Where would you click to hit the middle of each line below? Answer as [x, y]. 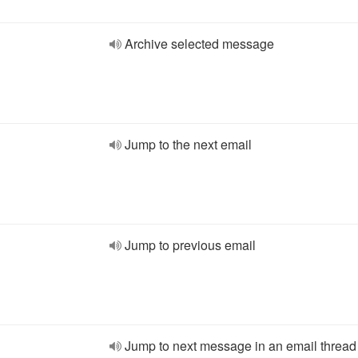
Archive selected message [199, 44]
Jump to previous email [190, 245]
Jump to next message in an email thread [241, 346]
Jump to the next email [188, 144]
